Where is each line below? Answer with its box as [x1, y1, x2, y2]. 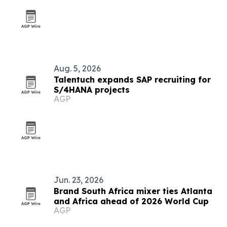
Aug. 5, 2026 [54, 63, 101, 73]
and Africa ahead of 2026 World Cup [54, 196, 209, 206]
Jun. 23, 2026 [54, 175, 103, 185]
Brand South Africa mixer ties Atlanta [54, 186, 212, 196]
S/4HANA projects [54, 85, 130, 95]
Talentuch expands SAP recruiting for [54, 74, 211, 85]
